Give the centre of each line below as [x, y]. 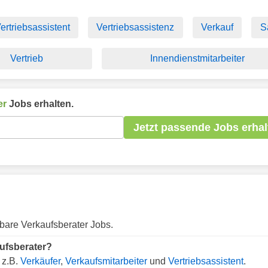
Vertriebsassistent [206, 261]
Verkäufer [40, 261]
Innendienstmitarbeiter [197, 58]
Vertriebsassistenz [135, 27]
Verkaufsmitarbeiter [106, 261]
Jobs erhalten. [40, 104]
